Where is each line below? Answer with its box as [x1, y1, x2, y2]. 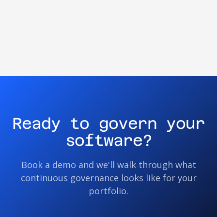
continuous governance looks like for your [20, 171, 197, 184]
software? [65, 131, 152, 149]
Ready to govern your [12, 114, 205, 132]
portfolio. [89, 185, 128, 197]
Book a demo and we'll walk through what [21, 158, 196, 170]
